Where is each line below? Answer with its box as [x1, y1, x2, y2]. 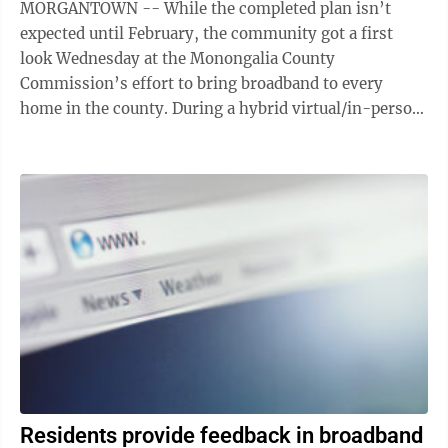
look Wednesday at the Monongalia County [20, 49, 335, 68]
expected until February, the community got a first [20, 24, 393, 43]
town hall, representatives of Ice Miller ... [20, 124, 324, 143]
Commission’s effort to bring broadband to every [20, 74, 383, 93]
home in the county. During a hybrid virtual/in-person [20, 99, 172, 118]
